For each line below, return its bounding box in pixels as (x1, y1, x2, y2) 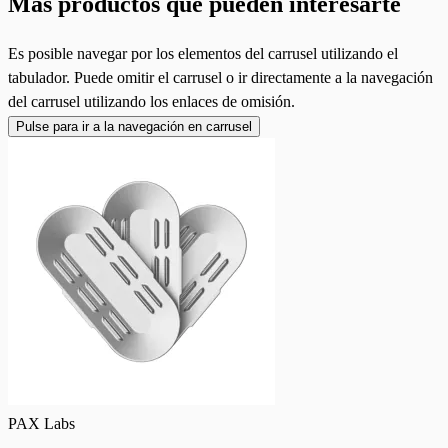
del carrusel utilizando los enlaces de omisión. (8, 92, 295, 110)
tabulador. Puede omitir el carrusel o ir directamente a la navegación (8, 68, 433, 86)
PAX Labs (8, 414, 75, 432)
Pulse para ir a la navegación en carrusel (16, 118, 252, 134)
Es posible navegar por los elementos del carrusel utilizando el (8, 44, 398, 62)
